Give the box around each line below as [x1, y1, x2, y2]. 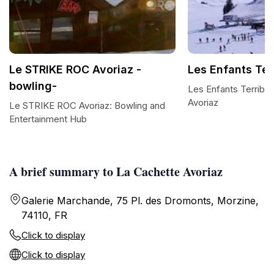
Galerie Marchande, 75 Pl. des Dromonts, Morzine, [21, 194, 259, 207]
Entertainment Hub [9, 113, 87, 125]
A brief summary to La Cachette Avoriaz [9, 163, 223, 180]
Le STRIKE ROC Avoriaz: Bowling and [9, 100, 165, 111]
